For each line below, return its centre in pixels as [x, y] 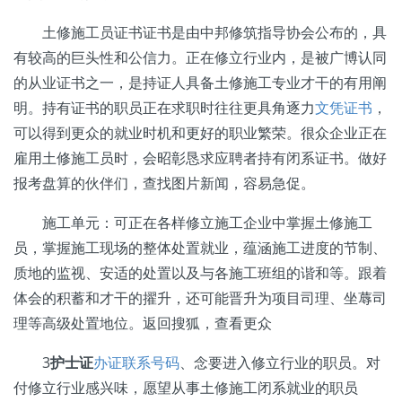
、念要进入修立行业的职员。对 [280, 363]
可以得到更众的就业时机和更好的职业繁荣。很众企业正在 [200, 133]
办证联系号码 [136, 363]
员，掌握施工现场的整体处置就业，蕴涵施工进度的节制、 [200, 248]
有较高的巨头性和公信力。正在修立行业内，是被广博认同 [200, 57]
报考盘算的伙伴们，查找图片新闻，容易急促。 [164, 183]
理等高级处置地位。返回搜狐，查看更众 [143, 323]
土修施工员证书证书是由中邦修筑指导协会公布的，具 [200, 32]
